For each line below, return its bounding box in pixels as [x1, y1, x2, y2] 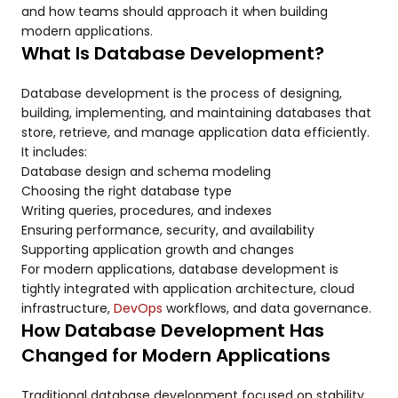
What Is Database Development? [21, 41, 324, 67]
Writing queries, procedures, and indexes [21, 202, 272, 220]
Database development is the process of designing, [21, 84, 342, 103]
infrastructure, [21, 299, 114, 318]
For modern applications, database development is [21, 260, 338, 279]
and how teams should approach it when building [21, 3, 328, 21]
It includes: [21, 143, 87, 162]
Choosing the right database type [21, 182, 232, 201]
